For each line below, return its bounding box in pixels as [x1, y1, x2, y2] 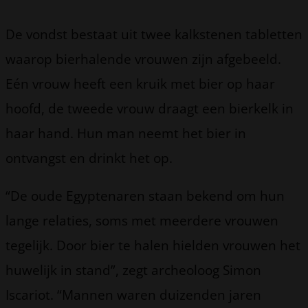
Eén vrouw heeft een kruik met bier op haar [5, 74, 275, 93]
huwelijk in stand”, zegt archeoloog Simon [5, 260, 261, 279]
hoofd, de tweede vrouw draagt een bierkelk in [5, 98, 294, 118]
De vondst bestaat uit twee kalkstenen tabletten [5, 24, 302, 43]
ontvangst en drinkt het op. [5, 148, 173, 167]
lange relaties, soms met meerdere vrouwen [5, 210, 278, 230]
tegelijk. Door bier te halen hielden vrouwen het [5, 235, 300, 254]
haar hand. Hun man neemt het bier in [5, 123, 246, 142]
